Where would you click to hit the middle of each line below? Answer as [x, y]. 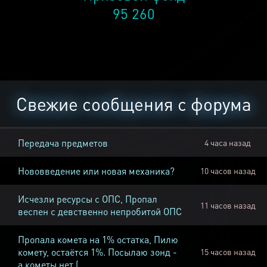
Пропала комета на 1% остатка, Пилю [98, 240]
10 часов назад [228, 171]
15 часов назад [228, 252]
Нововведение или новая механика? [96, 171]
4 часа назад [228, 143]
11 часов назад [228, 205]
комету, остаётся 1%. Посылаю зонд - [97, 252]
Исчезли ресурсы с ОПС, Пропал [88, 199]
